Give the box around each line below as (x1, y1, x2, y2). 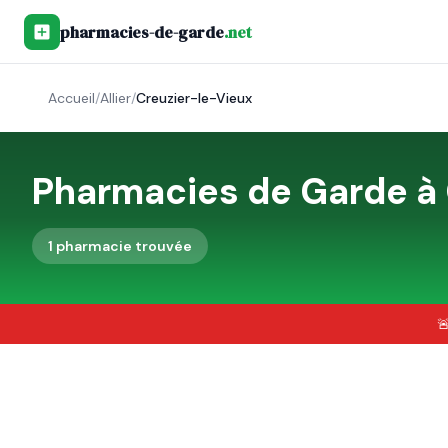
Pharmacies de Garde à (32, 168, 445, 215)
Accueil (48, 89, 95, 107)
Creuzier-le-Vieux (136, 89, 252, 107)
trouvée (132, 237, 192, 255)
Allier (100, 89, 131, 107)
